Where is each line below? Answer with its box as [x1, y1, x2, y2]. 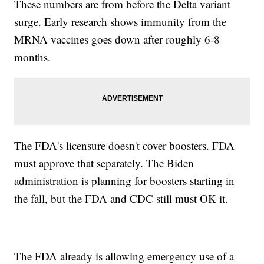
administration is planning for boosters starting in [14, 173, 235, 188]
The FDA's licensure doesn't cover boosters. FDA [14, 137, 235, 153]
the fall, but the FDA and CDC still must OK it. [14, 190, 232, 206]
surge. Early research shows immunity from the [14, 14, 227, 29]
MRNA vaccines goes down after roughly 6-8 [14, 31, 220, 47]
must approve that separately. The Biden [14, 155, 194, 170]
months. [14, 49, 55, 64]
